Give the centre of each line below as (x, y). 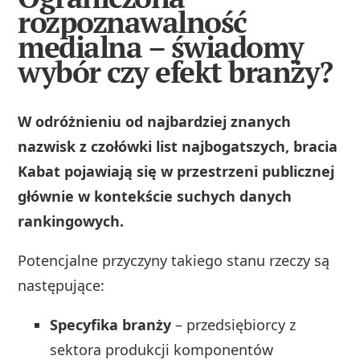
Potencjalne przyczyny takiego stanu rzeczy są (174, 260)
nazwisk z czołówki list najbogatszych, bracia (178, 146)
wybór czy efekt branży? (175, 72)
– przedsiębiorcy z (234, 324)
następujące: (61, 285)
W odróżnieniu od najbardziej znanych (155, 121)
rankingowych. (71, 221)
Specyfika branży (111, 324)
